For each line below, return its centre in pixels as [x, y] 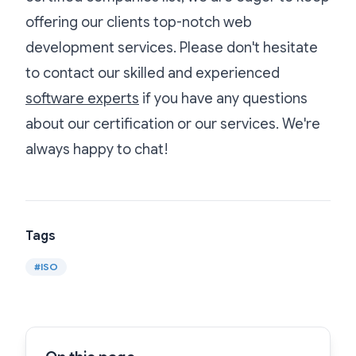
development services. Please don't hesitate [172, 47]
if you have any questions [223, 98]
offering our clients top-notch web [139, 22]
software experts [82, 98]
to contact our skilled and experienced [153, 73]
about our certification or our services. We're [173, 124]
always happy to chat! [97, 149]
